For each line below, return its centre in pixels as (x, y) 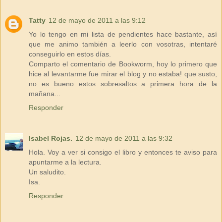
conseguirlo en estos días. (70, 54)
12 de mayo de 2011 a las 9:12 (97, 21)
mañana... (45, 94)
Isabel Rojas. (51, 139)
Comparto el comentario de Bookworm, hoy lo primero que (123, 64)
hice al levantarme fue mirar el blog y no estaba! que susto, (123, 74)
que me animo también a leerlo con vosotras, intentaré (123, 44)
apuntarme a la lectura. (65, 162)
